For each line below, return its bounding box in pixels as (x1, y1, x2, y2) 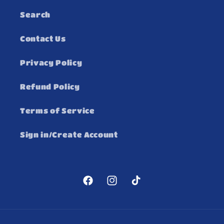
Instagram (105, 181, 151, 191)
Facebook (81, 181, 122, 191)
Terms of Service (20, 105, 95, 115)
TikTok (129, 181, 159, 191)
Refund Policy (20, 81, 80, 91)
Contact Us (20, 33, 66, 43)
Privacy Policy (20, 57, 82, 67)
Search (20, 9, 50, 19)
